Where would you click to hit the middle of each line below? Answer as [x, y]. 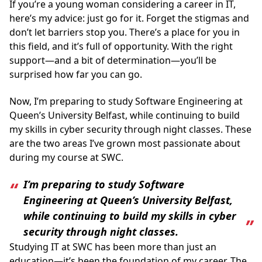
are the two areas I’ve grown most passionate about [125, 143]
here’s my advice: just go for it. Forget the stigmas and [129, 18]
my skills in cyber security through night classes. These [130, 129]
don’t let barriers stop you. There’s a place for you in [125, 32]
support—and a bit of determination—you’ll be [113, 61]
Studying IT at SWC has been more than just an [113, 247]
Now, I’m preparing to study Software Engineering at [126, 101]
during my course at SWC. [66, 157]
